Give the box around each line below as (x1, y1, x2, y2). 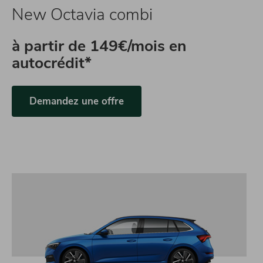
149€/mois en (90, 35, 187, 56)
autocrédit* (12, 52, 92, 73)
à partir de (12, 35, 90, 56)
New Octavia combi (12, 4, 153, 26)
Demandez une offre (29, 95, 124, 108)
